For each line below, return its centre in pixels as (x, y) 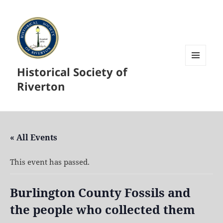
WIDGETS (199, 87)
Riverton (41, 86)
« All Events (34, 137)
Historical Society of (72, 72)
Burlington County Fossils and (100, 192)
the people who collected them (103, 209)
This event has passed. (50, 162)
